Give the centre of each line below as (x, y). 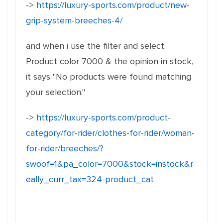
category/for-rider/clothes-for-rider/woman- (110, 133)
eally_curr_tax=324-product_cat (90, 179)
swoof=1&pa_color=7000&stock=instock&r (110, 164)
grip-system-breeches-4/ (74, 20)
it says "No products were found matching (109, 77)
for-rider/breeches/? (65, 148)
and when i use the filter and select (95, 46)
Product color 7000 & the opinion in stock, (111, 61)
